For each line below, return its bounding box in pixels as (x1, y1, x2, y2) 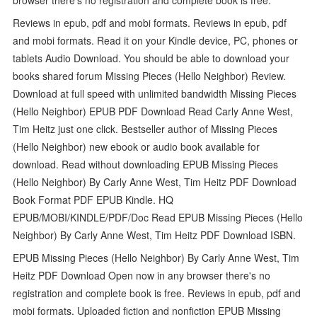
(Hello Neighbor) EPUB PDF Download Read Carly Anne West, (13, 103, 294, 118)
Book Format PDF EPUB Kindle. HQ (13, 192, 174, 207)
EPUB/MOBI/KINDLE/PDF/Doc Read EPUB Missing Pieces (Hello (13, 209, 304, 224)
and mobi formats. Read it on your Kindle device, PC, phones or (13, 33, 299, 47)
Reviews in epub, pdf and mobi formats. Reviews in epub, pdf (13, 15, 287, 30)
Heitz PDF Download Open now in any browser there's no (13, 267, 271, 282)
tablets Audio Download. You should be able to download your (13, 50, 290, 65)
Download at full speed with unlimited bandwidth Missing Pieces (13, 86, 297, 100)
